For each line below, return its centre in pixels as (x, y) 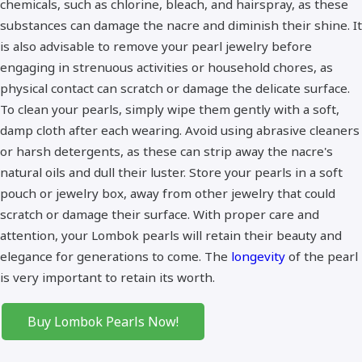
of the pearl (322, 256)
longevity (258, 256)
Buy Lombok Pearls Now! (103, 321)
